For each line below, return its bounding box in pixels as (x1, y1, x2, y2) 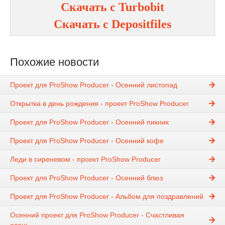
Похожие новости (10, 56, 99, 69)
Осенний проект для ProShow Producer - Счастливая (10, 211, 184, 219)
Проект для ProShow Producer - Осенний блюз (10, 174, 163, 182)
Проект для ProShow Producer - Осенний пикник (10, 118, 169, 127)
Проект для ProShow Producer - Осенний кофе (10, 137, 164, 145)
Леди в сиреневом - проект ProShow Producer (10, 155, 161, 164)
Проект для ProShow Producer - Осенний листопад (10, 81, 177, 89)
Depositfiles (111, 18, 171, 31)
